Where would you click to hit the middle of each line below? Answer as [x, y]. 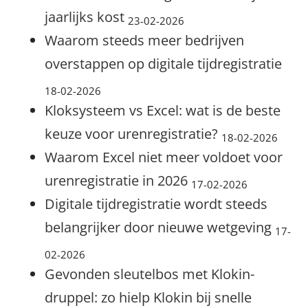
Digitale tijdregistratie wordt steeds [156, 204]
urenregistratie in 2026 [118, 180]
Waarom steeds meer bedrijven [144, 40]
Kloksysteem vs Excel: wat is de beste [163, 110]
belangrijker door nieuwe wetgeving [160, 227]
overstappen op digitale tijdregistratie [163, 64]
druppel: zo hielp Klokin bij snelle [148, 297]
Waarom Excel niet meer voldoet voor [164, 157]
